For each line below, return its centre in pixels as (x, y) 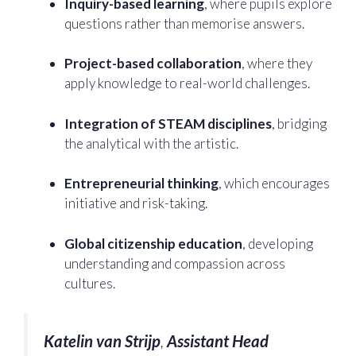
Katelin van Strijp (102, 341)
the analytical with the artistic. (153, 143)
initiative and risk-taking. (137, 203)
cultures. (91, 283)
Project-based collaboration (153, 63)
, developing (278, 243)
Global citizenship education (153, 243)
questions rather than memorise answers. (186, 23)
